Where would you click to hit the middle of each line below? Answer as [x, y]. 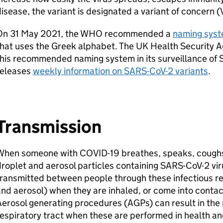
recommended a [137, 34]
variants [190, 71]
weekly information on [78, 71]
